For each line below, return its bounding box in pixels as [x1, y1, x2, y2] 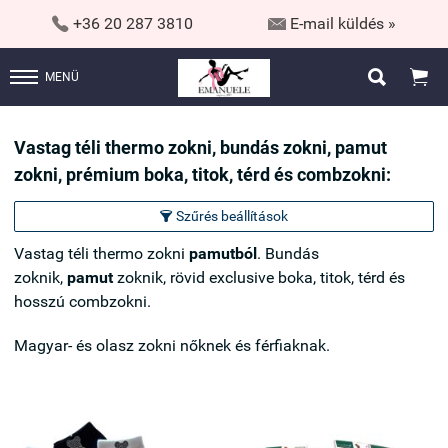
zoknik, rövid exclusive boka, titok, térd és [113, 268, 405, 287]
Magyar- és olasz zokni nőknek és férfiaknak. [14, 336, 330, 355]
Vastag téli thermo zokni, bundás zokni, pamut [14, 137, 387, 158]
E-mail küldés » [290, 14, 397, 33]
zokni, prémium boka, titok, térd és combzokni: [14, 164, 391, 185]
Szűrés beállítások [176, 208, 288, 224]
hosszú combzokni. [14, 292, 151, 311]
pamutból [189, 244, 257, 263]
